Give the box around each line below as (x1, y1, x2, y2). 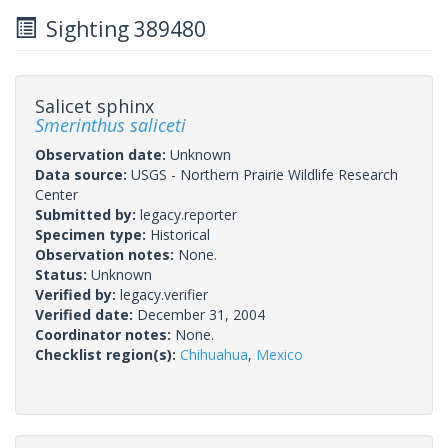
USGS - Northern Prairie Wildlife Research (131, 164, 398, 184)
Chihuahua (180, 344, 248, 364)
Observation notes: (35, 244, 178, 264)
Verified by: (35, 284, 120, 304)
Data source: (35, 164, 131, 184)
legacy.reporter (140, 204, 237, 224)
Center (35, 184, 78, 204)
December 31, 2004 (137, 304, 265, 324)
